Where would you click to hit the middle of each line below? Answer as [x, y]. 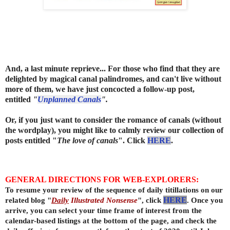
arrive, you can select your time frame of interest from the [103, 210]
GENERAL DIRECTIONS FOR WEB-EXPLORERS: [103, 179]
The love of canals [88, 140]
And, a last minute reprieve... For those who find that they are [112, 68]
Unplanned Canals [69, 99]
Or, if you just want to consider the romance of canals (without [113, 120]
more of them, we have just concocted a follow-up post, [100, 89]
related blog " [28, 200]
